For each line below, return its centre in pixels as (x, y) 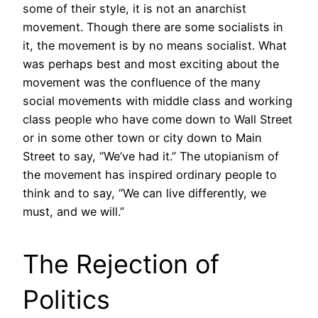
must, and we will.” (73, 212)
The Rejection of (121, 264)
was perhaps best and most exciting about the (151, 64)
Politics (66, 300)
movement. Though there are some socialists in (153, 27)
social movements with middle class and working (158, 101)
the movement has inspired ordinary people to (150, 175)
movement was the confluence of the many (142, 83)
